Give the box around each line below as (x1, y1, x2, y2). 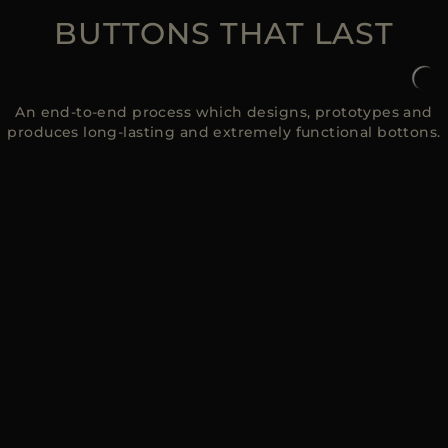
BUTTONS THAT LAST (53, 15, 395, 52)
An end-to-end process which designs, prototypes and (15, 103, 433, 121)
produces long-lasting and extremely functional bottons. (7, 123, 441, 141)
